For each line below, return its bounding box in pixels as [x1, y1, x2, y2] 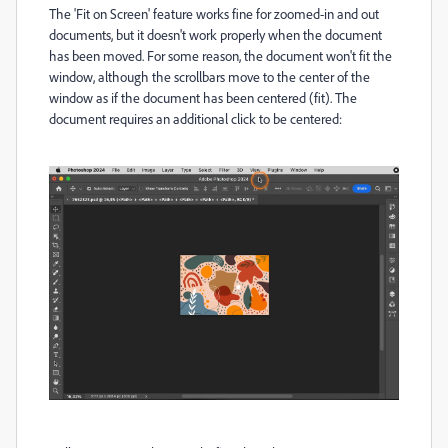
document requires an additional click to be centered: [49, 110, 342, 127]
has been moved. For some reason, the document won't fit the [49, 47, 392, 64]
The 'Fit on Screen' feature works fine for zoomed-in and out [49, 5, 379, 22]
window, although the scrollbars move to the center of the [49, 68, 370, 85]
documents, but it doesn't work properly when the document [49, 26, 382, 43]
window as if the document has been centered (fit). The [49, 89, 357, 106]
